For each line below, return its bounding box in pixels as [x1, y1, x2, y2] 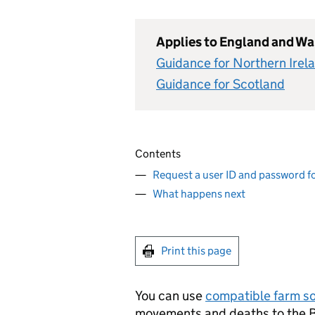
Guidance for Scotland [156, 76, 285, 92]
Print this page [161, 244, 231, 257]
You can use [135, 288, 205, 304]
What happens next [153, 187, 245, 200]
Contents [135, 147, 181, 160]
